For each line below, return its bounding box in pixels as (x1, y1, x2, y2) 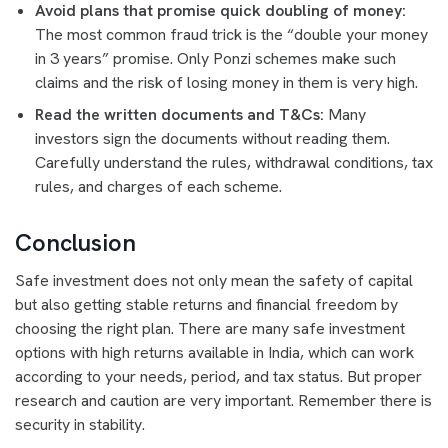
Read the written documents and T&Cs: (35, 104, 328, 125)
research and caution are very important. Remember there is (15, 390, 432, 411)
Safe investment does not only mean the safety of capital (15, 270, 413, 291)
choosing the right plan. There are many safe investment (15, 318, 405, 339)
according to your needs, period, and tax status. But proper (15, 366, 422, 387)
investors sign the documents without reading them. (35, 128, 390, 149)
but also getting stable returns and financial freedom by (15, 294, 398, 315)
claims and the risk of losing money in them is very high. (35, 72, 418, 93)
